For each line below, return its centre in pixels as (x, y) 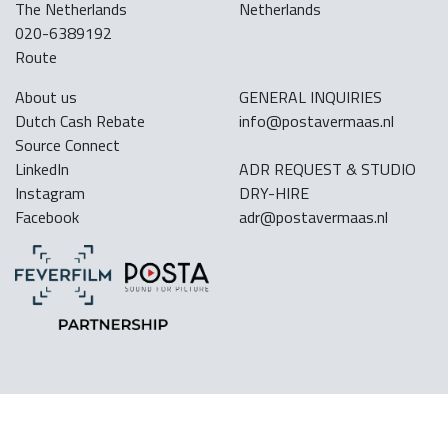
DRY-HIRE (274, 192)
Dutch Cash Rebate (80, 120)
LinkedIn (42, 168)
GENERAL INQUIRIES (310, 96)
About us (46, 96)
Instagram (50, 192)
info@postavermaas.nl (316, 120)
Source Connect (67, 144)
